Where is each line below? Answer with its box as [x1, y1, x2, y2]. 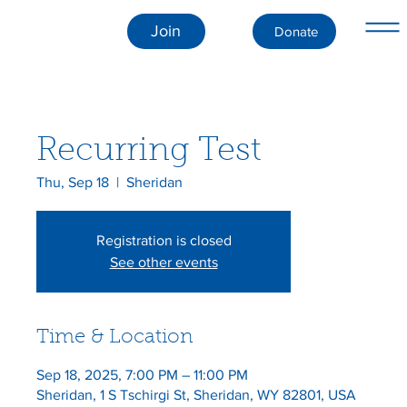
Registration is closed [95, 232, 232, 248]
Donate [274, 23, 319, 39]
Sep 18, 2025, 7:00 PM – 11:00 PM [36, 366, 248, 382]
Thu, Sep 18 [36, 174, 109, 190]
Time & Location [36, 327, 194, 348]
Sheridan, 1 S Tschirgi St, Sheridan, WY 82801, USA [36, 386, 356, 402]
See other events [109, 253, 218, 270]
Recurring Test [36, 134, 261, 168]
